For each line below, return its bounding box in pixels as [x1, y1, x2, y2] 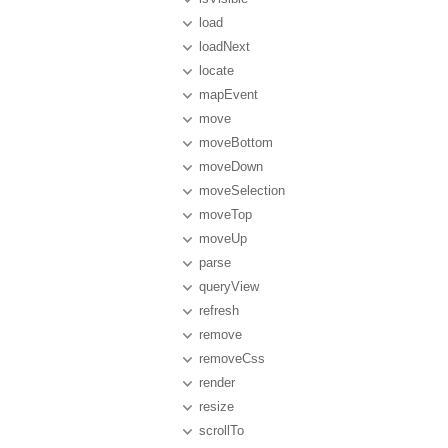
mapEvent [199, 87, 258, 102]
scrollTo [199, 423, 244, 438]
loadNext [199, 39, 250, 54]
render [199, 375, 235, 390]
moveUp [199, 231, 247, 246]
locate [199, 63, 234, 78]
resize [199, 399, 234, 414]
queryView [199, 279, 259, 294]
